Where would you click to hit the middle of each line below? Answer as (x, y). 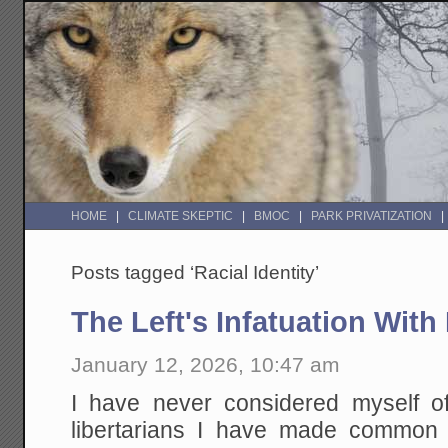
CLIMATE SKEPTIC (181, 216)
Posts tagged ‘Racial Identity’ (195, 273)
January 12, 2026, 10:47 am (206, 364)
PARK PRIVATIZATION (372, 216)
